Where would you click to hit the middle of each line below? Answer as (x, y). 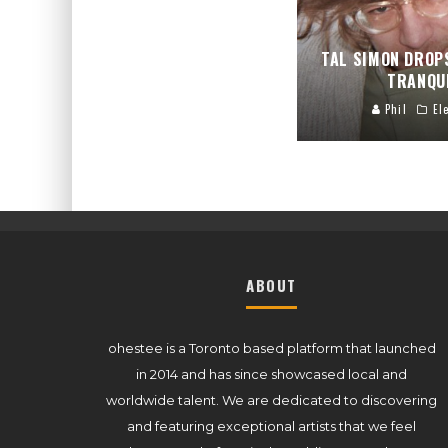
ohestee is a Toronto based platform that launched (271, 347)
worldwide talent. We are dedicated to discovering (271, 399)
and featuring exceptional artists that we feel (271, 425)
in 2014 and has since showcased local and (271, 373)
